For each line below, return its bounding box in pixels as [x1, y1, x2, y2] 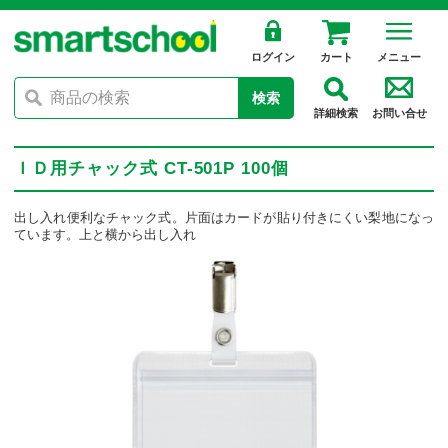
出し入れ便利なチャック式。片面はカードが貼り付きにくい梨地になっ [14, 210, 434, 225]
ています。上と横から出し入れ [14, 227, 196, 242]
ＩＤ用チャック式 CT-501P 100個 [14, 159, 290, 179]
